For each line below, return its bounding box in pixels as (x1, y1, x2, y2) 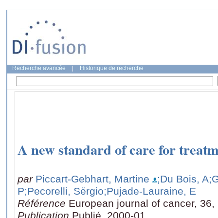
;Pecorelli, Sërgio (24, 185, 104, 197)
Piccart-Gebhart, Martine (36, 173, 149, 184)
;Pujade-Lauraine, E (104, 185, 196, 197)
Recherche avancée (12, 65, 66, 72)
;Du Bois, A (157, 173, 209, 184)
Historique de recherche (80, 65, 144, 72)
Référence (18, 197, 69, 209)
